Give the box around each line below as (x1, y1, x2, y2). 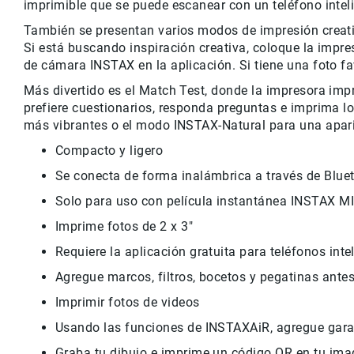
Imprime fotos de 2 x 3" (55, 219, 194, 235)
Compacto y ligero (55, 143, 164, 159)
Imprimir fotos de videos (55, 295, 200, 311)
